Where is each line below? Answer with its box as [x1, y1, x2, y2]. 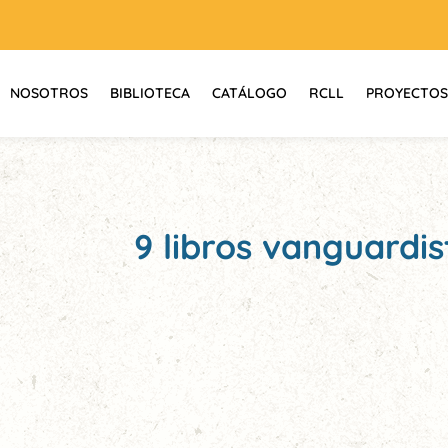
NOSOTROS [10, 84, 88, 102]
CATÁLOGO [212, 84, 287, 102]
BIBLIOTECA [110, 84, 190, 102]
